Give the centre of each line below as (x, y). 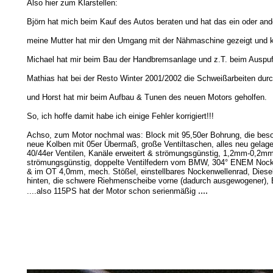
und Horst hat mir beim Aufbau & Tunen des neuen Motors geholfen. (147, 97)
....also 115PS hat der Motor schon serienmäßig (111, 191)
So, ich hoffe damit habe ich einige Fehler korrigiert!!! (120, 116)
